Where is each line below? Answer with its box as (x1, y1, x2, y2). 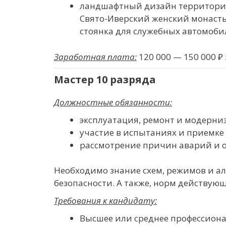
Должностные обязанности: (54, 96, 172, 108)
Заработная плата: (54, 50, 137, 63)
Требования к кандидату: (54, 195, 157, 206)
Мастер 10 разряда (54, 72, 156, 86)
